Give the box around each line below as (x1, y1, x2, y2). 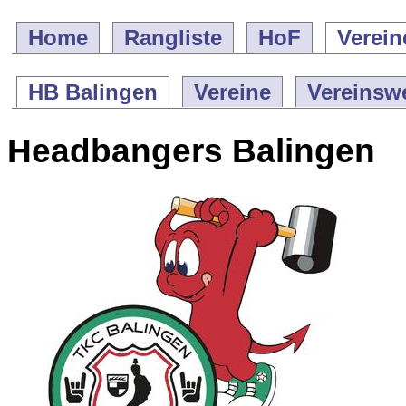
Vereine (194, 80, 271, 104)
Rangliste (124, 25, 222, 50)
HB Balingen (28, 80, 158, 104)
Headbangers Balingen (7, 131, 375, 169)
